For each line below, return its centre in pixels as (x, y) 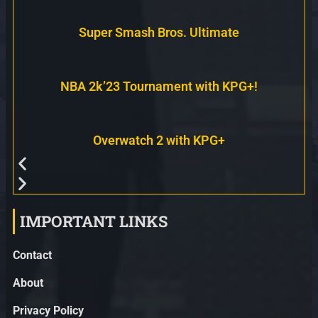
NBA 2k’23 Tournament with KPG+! (159, 86)
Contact (32, 255)
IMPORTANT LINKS (94, 221)
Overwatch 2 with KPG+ (159, 140)
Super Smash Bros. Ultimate (159, 32)
